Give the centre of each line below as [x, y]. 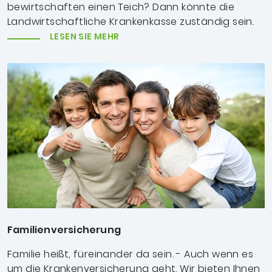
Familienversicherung [64, 230]
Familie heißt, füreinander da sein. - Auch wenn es [130, 254]
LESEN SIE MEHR [85, 37]
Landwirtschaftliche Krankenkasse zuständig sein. [131, 22]
